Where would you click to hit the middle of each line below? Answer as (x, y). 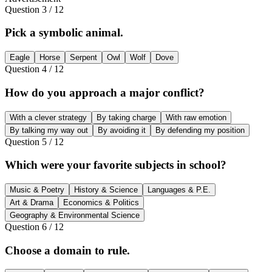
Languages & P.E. (179, 190)
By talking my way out (49, 130)
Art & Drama (32, 203)
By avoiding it (122, 130)
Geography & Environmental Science (75, 216)
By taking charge (126, 117)
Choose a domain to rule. (67, 250)
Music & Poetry (37, 190)
